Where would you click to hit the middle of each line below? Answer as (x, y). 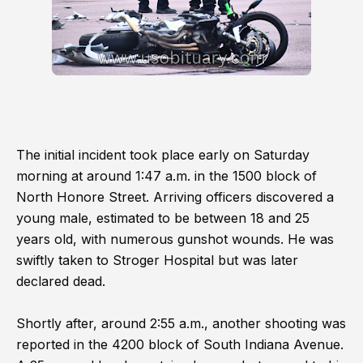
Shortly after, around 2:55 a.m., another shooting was (181, 323)
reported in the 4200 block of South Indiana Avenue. (180, 344)
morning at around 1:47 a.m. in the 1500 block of (167, 176)
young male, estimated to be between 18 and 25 (163, 218)
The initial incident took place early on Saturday (163, 155)
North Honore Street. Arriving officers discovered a (175, 197)
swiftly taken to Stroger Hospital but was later (157, 260)
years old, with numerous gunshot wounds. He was (175, 239)
